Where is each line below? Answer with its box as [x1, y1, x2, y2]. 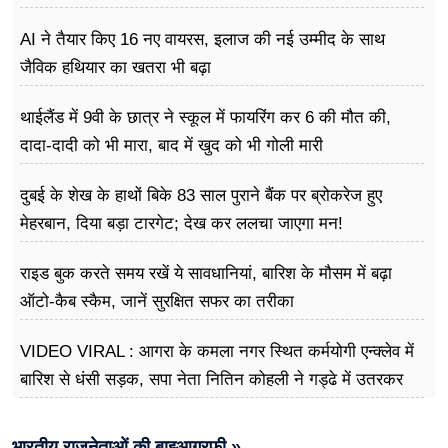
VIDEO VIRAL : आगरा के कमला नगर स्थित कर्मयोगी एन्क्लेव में [20, 342, 414, 362]
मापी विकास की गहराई [20, 398, 153, 418]
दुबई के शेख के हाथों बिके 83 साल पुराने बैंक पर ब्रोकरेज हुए [20, 186, 382, 206]
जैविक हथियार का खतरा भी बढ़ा [20, 58, 211, 78]
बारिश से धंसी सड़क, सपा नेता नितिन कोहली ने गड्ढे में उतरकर [20, 370, 403, 390]
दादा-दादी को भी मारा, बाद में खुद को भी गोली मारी [20, 136, 323, 156]
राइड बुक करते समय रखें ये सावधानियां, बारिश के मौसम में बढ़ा [20, 264, 392, 284]
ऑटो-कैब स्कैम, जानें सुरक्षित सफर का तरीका [20, 292, 294, 312]
